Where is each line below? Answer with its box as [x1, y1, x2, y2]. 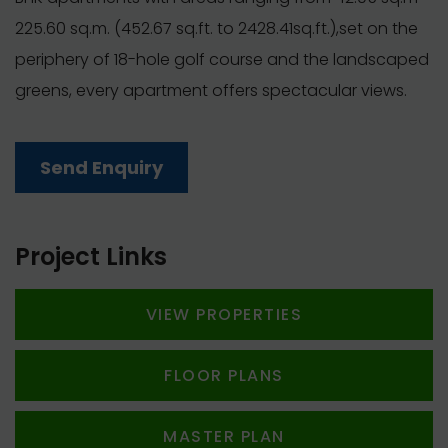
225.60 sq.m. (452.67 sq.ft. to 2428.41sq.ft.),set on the [15, 16, 418, 40]
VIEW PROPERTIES [145, 302, 303, 326]
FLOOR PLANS [164, 363, 284, 387]
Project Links [15, 239, 167, 273]
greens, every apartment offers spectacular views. [15, 78, 407, 102]
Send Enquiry [40, 154, 163, 180]
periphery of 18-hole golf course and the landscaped [15, 47, 429, 71]
